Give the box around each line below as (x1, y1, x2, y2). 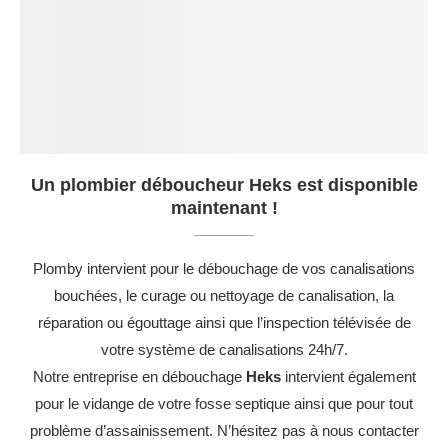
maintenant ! (170, 197, 278, 218)
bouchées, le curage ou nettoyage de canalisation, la (54, 286, 394, 304)
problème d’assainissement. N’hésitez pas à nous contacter (29, 421, 419, 439)
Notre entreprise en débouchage (32, 367, 246, 385)
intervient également (280, 367, 416, 385)
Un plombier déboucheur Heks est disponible (30, 174, 418, 195)
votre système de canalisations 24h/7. (100, 340, 348, 358)
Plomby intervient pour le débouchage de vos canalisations (33, 259, 415, 277)
